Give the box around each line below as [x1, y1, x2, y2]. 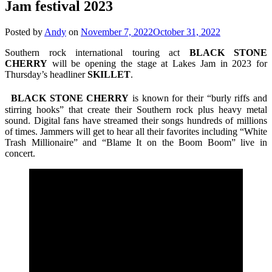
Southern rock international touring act [5, 47, 189, 58]
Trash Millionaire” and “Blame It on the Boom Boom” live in [5, 137, 267, 148]
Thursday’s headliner [5, 69, 87, 80]
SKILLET [87, 69, 131, 80]
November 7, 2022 [81, 26, 153, 37]
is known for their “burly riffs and [129, 92, 268, 103]
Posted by [5, 26, 44, 37]
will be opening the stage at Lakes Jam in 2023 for [47, 58, 267, 69]
